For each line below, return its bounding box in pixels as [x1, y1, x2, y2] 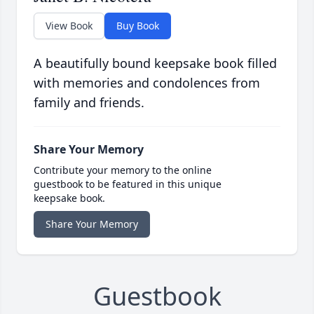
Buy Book [116, 19, 159, 33]
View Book [46, 19, 93, 33]
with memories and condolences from [34, 74, 260, 92]
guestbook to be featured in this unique [34, 177, 221, 191]
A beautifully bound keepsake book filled [34, 55, 277, 72]
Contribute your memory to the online [34, 163, 212, 177]
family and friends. [34, 94, 144, 111]
